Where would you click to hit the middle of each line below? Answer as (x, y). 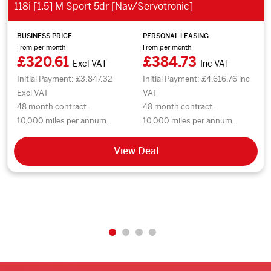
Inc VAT (215, 63)
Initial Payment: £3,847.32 (65, 79)
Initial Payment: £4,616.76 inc (197, 79)
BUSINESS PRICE (44, 35)
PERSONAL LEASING (176, 35)
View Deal (136, 151)
